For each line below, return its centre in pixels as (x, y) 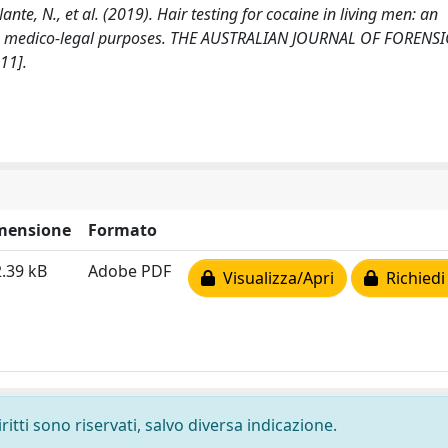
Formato (122, 230)
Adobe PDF (129, 271)
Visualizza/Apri (274, 278)
